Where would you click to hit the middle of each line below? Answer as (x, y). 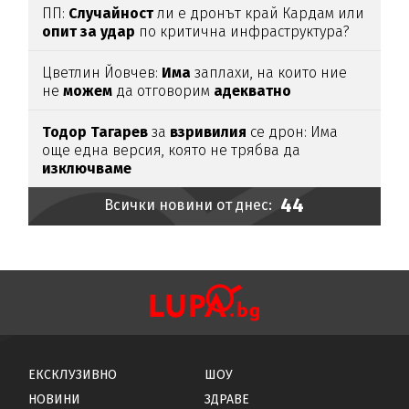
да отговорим (163, 91)
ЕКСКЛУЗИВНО (73, 374)
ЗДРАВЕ (226, 399)
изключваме (87, 169)
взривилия (209, 132)
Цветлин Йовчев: (102, 73)
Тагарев (120, 132)
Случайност (111, 14)
